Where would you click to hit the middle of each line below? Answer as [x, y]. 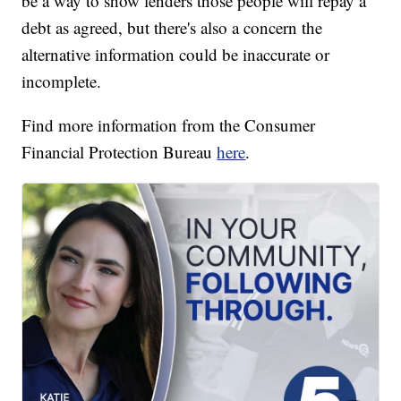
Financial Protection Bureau [119, 152]
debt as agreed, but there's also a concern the [172, 28]
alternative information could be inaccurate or [176, 55]
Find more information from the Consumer [169, 125]
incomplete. [62, 81]
